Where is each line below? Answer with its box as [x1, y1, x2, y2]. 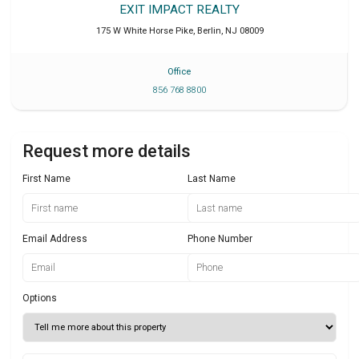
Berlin [196, 26, 221, 37]
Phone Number [188, 232, 252, 244]
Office [167, 67, 191, 78]
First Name [22, 173, 71, 185]
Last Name [188, 173, 236, 185]
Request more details [22, 141, 191, 162]
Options [22, 292, 57, 305]
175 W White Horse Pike [95, 26, 193, 37]
